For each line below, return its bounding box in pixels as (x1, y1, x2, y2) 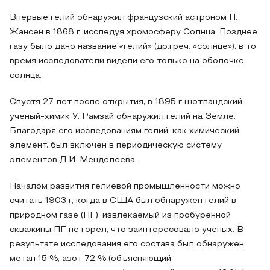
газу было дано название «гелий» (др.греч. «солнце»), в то (10, 43, 256, 51)
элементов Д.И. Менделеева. (10, 156, 137, 164)
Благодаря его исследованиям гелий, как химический (10, 127, 239, 135)
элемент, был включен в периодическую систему (10, 142, 222, 149)
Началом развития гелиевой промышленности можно (10, 183, 240, 190)
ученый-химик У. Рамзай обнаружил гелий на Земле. (10, 113, 236, 121)
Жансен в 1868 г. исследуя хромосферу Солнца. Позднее (10, 28, 257, 36)
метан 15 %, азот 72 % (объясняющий (10, 255, 171, 263)
